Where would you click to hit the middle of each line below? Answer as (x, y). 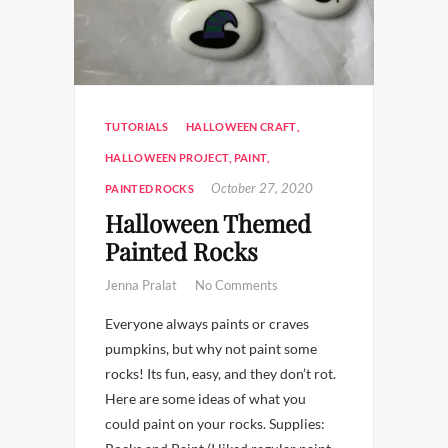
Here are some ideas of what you (205, 398)
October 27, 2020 (262, 188)
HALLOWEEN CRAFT (241, 126)
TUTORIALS (137, 126)
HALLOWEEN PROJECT (167, 157)
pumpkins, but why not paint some (211, 348)
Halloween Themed (208, 223)
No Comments (236, 285)
